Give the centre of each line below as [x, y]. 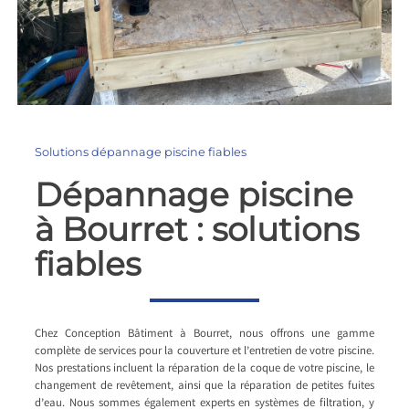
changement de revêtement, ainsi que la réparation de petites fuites [204, 386]
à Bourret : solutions [197, 229]
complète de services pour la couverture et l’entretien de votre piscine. [204, 351]
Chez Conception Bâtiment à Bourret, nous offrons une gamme [204, 334]
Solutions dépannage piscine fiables [141, 152]
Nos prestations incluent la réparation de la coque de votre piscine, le [204, 369]
